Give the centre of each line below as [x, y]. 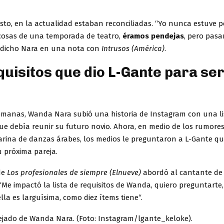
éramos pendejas [152, 36]
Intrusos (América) [133, 48]
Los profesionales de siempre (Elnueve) [74, 172]
